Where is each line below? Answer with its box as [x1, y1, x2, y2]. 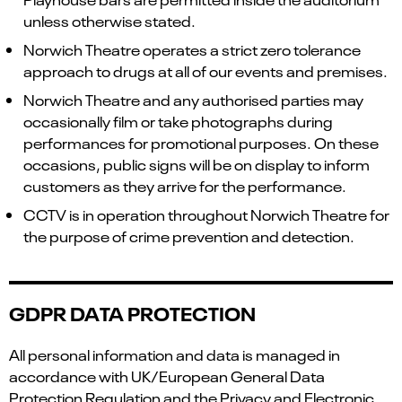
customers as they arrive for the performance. [23, 176, 346, 197]
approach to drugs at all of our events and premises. [23, 61, 388, 82]
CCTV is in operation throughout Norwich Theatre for [23, 205, 389, 225]
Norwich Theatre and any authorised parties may [23, 90, 363, 110]
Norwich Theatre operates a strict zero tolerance [23, 39, 361, 60]
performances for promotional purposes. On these [23, 133, 379, 153]
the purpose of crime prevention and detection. [23, 226, 354, 247]
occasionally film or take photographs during [23, 111, 333, 132]
